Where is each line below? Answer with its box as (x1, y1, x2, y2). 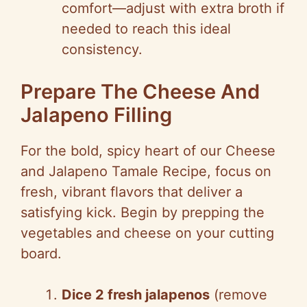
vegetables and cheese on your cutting (21, 225, 274, 242)
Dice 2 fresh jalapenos (62, 286, 210, 304)
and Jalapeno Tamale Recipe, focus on (21, 163, 271, 180)
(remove (210, 286, 267, 304)
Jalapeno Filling (21, 103, 172, 127)
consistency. (62, 41, 143, 58)
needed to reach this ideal (62, 21, 231, 38)
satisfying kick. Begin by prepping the (21, 204, 265, 221)
